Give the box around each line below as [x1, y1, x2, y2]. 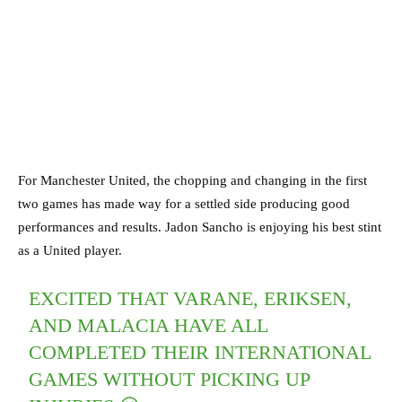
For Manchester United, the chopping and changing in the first [18, 173, 367, 188]
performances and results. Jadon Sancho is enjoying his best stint [18, 220, 381, 235]
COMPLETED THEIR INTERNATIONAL [29, 341, 371, 364]
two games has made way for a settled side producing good [18, 197, 350, 212]
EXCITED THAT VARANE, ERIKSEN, [29, 287, 353, 310]
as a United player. [18, 243, 122, 258]
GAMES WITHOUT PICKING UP [29, 368, 310, 391]
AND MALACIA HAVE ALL [29, 314, 268, 337]
